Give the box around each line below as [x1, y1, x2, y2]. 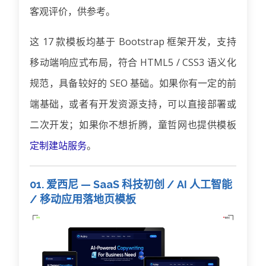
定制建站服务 [30, 139, 87, 152]
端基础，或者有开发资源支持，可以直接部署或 [30, 97, 236, 110]
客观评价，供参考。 [30, 5, 115, 18]
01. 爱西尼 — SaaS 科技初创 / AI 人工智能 [30, 178, 232, 191]
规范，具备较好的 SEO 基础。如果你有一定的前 [30, 77, 236, 90]
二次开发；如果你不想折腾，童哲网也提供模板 [30, 118, 236, 131]
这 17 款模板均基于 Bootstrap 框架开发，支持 [30, 35, 236, 48]
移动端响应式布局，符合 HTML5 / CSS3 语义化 [30, 56, 236, 69]
